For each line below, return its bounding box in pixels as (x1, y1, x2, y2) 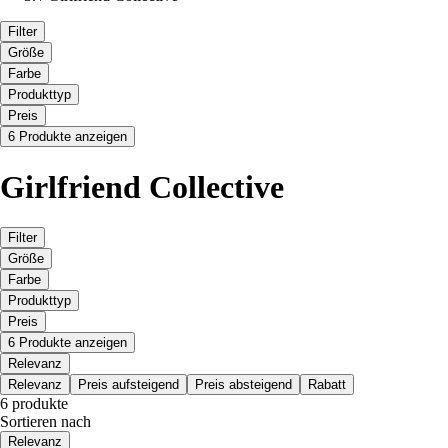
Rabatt (308, 377, 346, 393)
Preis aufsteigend (78, 377, 179, 393)
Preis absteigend (195, 377, 292, 393)
